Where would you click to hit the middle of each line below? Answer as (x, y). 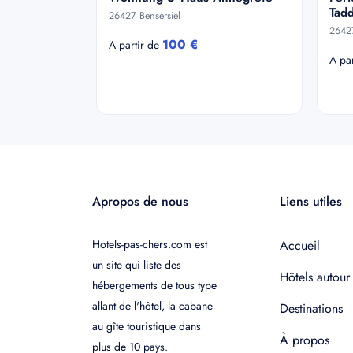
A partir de (136, 45)
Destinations (311, 308)
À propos (304, 340)
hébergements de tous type (154, 285)
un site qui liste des (137, 265)
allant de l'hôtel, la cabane (152, 306)
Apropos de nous (140, 201)
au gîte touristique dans (147, 326)
